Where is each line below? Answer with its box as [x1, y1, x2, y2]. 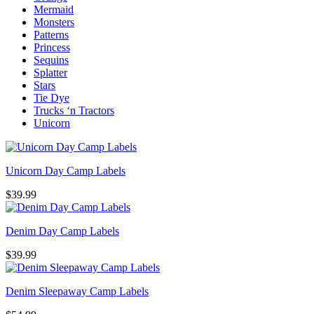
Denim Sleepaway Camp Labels [6, 285, 149, 298]
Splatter [34, 67, 67, 79]
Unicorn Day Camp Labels [6, 165, 125, 177]
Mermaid [34, 4, 74, 16]
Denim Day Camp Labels [6, 225, 119, 238]
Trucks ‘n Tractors [34, 104, 114, 117]
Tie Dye [34, 92, 69, 104]
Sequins [34, 54, 69, 67]
